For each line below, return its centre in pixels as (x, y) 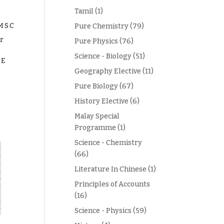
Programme (95, 128)
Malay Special (97, 116)
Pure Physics (96, 41)
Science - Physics (103, 211)
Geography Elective (108, 71)
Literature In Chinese (111, 169)
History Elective (102, 101)
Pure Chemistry (102, 26)
